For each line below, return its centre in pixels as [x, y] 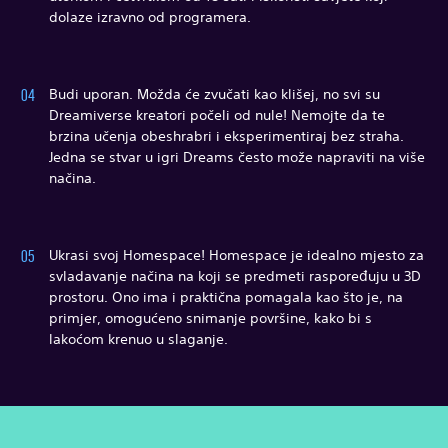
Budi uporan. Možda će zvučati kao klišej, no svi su [214, 93]
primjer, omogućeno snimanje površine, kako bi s [210, 317]
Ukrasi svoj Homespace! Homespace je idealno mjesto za [236, 254]
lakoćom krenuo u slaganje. [138, 338]
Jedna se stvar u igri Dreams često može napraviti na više [237, 156]
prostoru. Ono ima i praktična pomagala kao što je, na [226, 296]
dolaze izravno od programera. [152, 16]
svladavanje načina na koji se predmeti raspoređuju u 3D [235, 275]
